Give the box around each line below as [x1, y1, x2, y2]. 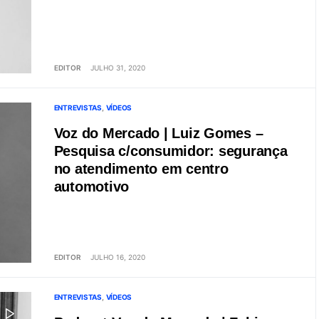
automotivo [53, 179, 129, 194]
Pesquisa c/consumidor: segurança [53, 143, 288, 159]
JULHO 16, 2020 [90, 253, 145, 261]
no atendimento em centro [53, 161, 229, 177]
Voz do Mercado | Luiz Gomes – [53, 125, 263, 141]
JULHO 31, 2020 [90, 63, 145, 72]
